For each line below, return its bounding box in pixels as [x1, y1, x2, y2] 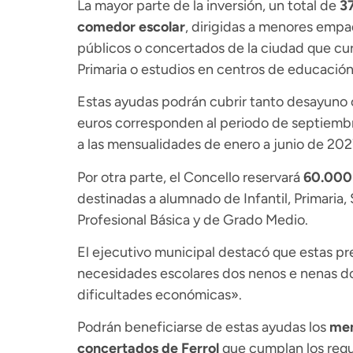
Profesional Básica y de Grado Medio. [76, 210, 308, 229]
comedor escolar [76, 17, 185, 35]
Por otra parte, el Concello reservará [76, 168, 303, 186]
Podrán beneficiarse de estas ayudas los [76, 318, 329, 336]
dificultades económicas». [76, 285, 242, 303]
